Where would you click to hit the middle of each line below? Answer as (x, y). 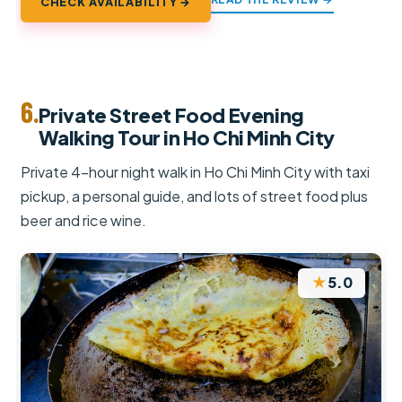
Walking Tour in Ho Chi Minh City (186, 138)
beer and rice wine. (84, 221)
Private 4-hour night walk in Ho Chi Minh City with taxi (196, 172)
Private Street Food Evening (171, 115)
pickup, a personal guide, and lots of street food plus (195, 197)
